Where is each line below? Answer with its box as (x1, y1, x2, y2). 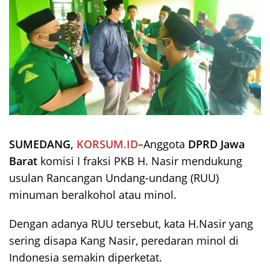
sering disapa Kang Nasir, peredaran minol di (9, 233, 239, 248)
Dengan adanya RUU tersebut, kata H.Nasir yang (9, 216, 253, 231)
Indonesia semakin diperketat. (9, 250, 162, 265)
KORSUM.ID (77, 136, 138, 151)
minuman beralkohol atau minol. (9, 187, 177, 202)
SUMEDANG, (9, 136, 77, 151)
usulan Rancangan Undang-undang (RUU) (9, 170, 219, 185)
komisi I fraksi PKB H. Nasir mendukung (37, 153, 242, 168)
